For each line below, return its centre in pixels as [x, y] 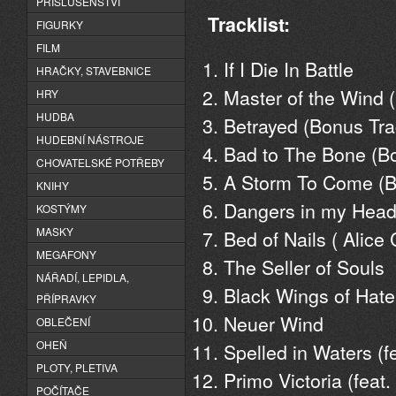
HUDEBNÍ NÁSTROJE [90, 139]
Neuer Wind [274, 324]
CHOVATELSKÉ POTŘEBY [100, 162]
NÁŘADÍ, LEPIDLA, [83, 277]
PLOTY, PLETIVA [77, 367]
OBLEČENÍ [63, 321]
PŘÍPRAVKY [66, 298]
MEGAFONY [66, 254]
